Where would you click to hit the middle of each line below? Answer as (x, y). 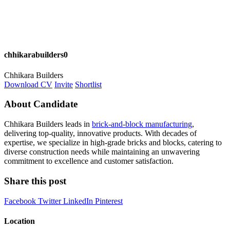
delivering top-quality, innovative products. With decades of (100, 133)
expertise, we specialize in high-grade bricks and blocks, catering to (113, 143)
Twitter (51, 201)
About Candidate (41, 104)
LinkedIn (79, 201)
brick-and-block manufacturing (142, 124)
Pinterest (109, 201)
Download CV (28, 84)
